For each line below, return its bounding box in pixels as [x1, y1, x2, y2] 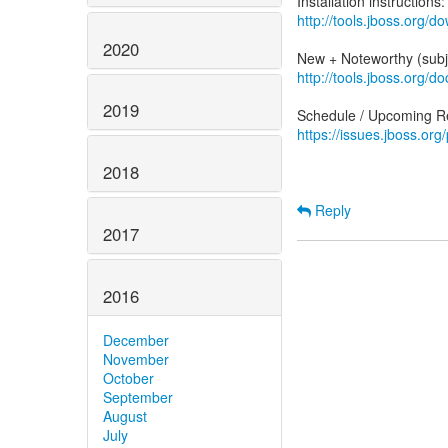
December [103, 329, 169, 350]
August [103, 405, 147, 426]
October [103, 367, 154, 388]
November [103, 348, 169, 369]
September [103, 386, 173, 407]
